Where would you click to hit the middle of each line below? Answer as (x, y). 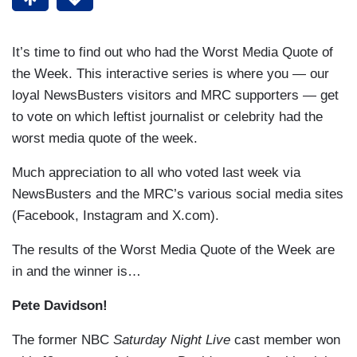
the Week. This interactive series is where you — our (171, 74)
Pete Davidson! (60, 306)
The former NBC (63, 340)
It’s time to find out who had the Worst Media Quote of (173, 53)
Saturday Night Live (172, 340)
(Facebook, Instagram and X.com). (120, 216)
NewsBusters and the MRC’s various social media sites (178, 194)
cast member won (285, 340)
